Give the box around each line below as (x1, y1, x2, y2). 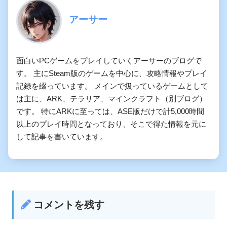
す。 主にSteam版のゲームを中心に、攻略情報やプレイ (16, 69, 207, 78)
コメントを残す (33, 199, 104, 211)
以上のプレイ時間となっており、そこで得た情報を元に (16, 120, 206, 129)
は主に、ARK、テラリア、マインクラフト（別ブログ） (16, 94, 207, 103)
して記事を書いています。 (16, 132, 107, 141)
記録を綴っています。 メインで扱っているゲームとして (16, 82, 208, 91)
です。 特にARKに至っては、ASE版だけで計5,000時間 (16, 107, 204, 116)
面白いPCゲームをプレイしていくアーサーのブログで (16, 56, 202, 65)
